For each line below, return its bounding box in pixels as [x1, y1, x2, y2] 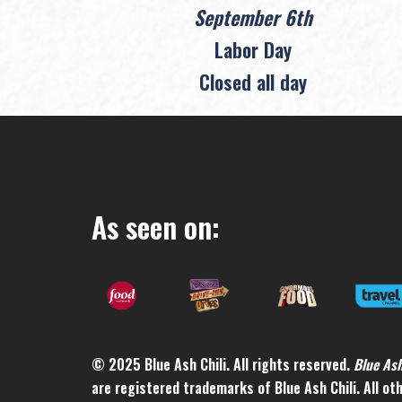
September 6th [193, 2, 312, 31]
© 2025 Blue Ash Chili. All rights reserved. [92, 354, 354, 376]
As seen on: [92, 205, 220, 248]
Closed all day [198, 66, 307, 96]
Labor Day [214, 34, 292, 64]
